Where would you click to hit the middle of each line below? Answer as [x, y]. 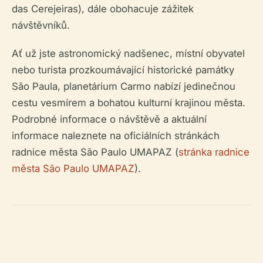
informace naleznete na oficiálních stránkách [116, 136]
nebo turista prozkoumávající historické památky [123, 70]
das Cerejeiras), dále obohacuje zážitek [103, 9]
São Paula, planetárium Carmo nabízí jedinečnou [124, 86]
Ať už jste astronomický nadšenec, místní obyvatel [128, 53]
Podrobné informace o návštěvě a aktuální [109, 119]
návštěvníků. [41, 25]
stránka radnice [214, 152]
